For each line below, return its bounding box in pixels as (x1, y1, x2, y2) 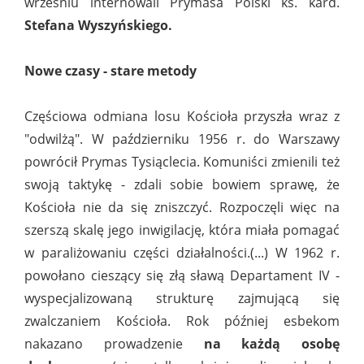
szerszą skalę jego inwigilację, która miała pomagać (24, 221, 340, 240)
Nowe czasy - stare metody (24, 62, 197, 80)
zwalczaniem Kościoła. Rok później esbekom (24, 312, 340, 331)
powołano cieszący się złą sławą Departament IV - (24, 266, 340, 285)
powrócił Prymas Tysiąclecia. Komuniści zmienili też (24, 153, 340, 171)
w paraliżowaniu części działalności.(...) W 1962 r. (24, 244, 340, 262)
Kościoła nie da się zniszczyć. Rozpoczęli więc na (24, 198, 340, 217)
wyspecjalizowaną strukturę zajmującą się (24, 289, 340, 308)
